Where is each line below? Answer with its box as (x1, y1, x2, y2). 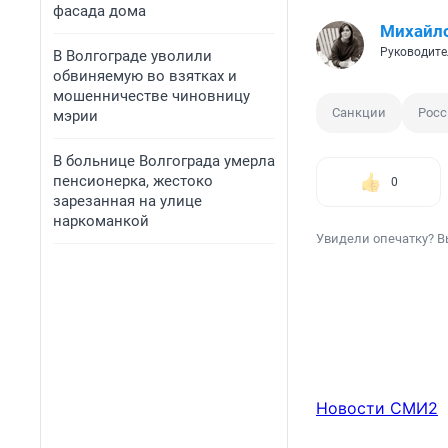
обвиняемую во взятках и (53, 67, 237, 85)
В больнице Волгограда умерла (53, 152, 275, 170)
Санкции (332, 105, 386, 121)
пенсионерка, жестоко (53, 172, 213, 190)
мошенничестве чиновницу (53, 87, 250, 105)
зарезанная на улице (53, 192, 202, 210)
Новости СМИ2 (316, 398, 438, 419)
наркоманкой (53, 212, 149, 230)
